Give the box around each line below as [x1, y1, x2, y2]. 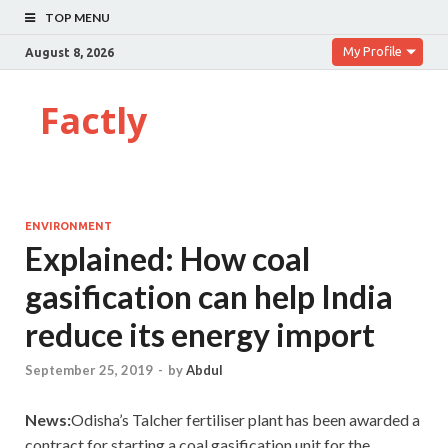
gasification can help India [25, 277, 393, 316]
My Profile [343, 44, 402, 58]
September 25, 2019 [25, 362, 153, 379]
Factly [40, 96, 147, 145]
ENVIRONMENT [25, 220, 112, 232]
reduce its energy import [25, 315, 375, 354]
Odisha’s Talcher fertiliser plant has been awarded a [71, 410, 420, 430]
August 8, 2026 [25, 45, 114, 59]
